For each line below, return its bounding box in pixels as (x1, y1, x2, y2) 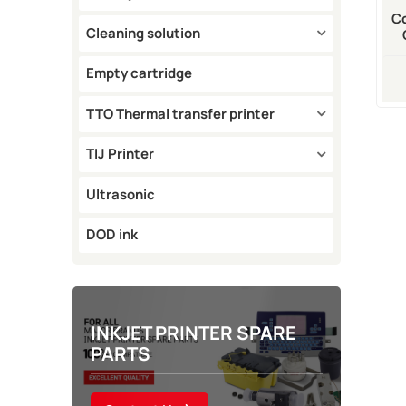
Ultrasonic (86, 184, 156, 204)
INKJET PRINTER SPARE (90, 319, 296, 345)
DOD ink (86, 225, 139, 245)
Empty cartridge (86, 63, 193, 83)
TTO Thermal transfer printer (86, 103, 275, 123)
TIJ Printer (86, 144, 155, 164)
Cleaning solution (86, 23, 201, 43)
